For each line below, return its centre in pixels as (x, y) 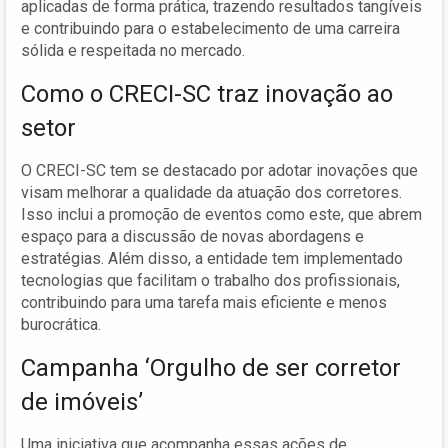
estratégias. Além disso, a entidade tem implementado (212, 259)
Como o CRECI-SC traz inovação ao (207, 94)
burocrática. (61, 325)
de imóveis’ (82, 402)
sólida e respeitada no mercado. (133, 51)
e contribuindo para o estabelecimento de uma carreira (210, 29)
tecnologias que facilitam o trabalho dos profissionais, (210, 281)
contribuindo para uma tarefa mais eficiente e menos (204, 303)
